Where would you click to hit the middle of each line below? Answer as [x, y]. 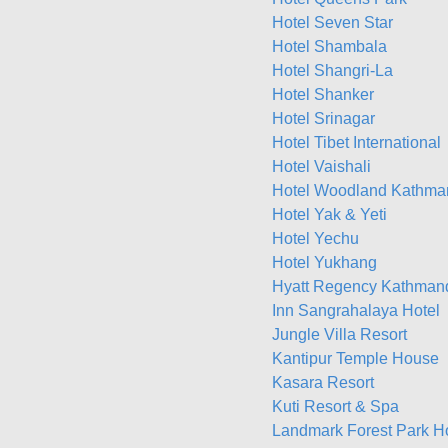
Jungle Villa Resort [339, 334]
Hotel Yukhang [324, 262]
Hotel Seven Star [332, 22]
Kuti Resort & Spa [335, 406]
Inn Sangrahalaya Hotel [356, 310]
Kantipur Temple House [355, 358]
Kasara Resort [323, 382]
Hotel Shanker [323, 94]
